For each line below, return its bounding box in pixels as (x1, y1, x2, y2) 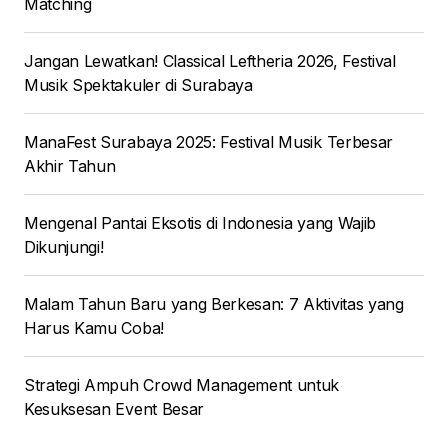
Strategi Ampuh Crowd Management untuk (24, 375, 340, 396)
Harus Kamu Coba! (24, 318, 164, 339)
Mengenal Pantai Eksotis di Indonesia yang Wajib (24, 213, 376, 234)
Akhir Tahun (24, 156, 116, 177)
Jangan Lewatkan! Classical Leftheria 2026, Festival (24, 51, 396, 72)
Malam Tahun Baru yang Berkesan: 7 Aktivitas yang (24, 294, 404, 315)
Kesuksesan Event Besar (24, 399, 204, 420)
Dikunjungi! (24, 237, 104, 258)
